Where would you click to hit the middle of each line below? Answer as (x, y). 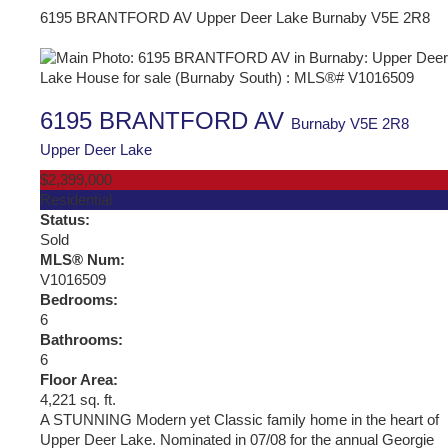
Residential (76, 199)
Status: (65, 219)
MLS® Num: (82, 259)
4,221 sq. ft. (78, 399)
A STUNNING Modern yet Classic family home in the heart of (239, 419)
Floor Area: (79, 379)
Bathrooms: (81, 339)
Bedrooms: (79, 299)
